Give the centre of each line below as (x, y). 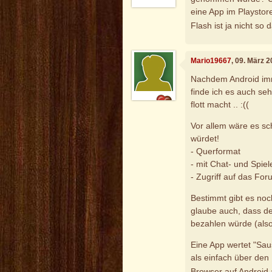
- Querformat (216, 151)
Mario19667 (211, 61)
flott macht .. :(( (220, 104)
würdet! (205, 138)
